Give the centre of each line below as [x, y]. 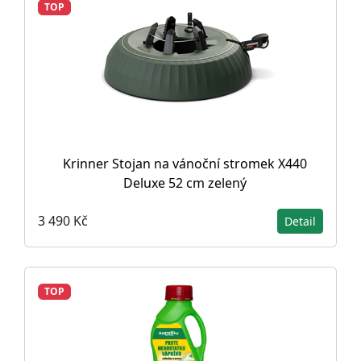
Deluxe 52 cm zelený [185, 183]
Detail [300, 221]
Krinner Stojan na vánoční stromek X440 [185, 163]
